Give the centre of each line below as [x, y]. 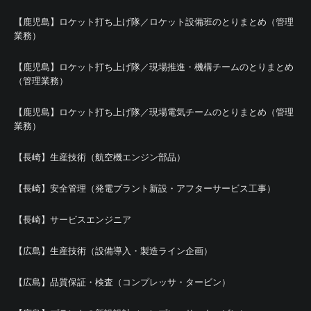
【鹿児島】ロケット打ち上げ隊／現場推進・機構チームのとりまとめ [154, 67]
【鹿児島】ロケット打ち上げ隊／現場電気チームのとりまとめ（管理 [154, 112]
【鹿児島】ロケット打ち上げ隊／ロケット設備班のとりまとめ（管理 [154, 22]
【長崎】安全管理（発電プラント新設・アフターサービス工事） [145, 188]
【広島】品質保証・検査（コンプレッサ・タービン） [122, 282]
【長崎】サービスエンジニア [73, 219]
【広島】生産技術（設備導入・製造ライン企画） [113, 251]
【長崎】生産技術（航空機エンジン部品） [100, 157]
